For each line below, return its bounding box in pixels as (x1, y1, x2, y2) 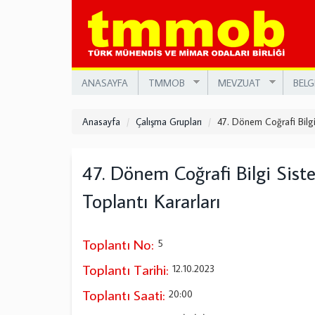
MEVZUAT (217, 76, 261, 89)
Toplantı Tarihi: (82, 260, 168, 278)
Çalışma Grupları (136, 115, 202, 128)
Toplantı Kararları (82, 188, 221, 214)
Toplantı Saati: (82, 285, 165, 304)
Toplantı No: (82, 235, 153, 253)
